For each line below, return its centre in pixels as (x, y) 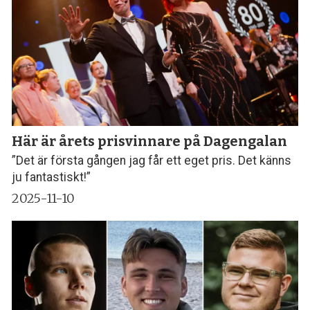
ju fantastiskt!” (52, 177)
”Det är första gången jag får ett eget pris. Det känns (152, 161)
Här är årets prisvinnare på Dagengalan (150, 141)
